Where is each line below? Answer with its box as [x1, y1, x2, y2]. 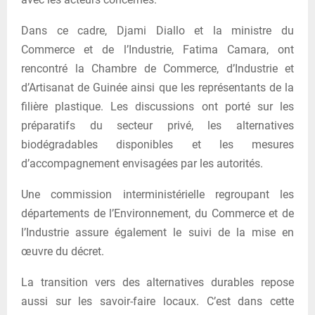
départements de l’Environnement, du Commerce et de [21, 207, 294, 221]
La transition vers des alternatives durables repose [21, 276, 294, 290]
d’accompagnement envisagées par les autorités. [21, 157, 263, 171]
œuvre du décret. [21, 245, 104, 259]
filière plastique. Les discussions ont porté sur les [21, 100, 294, 114]
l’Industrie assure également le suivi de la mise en [21, 226, 294, 240]
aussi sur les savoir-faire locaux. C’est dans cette [21, 295, 294, 309]
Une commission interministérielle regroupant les [21, 188, 294, 202]
